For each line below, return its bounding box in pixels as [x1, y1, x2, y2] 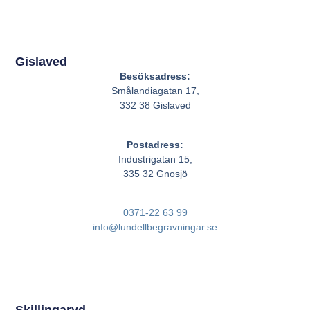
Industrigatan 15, [118, 153, 192, 165]
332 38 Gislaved [119, 100, 191, 111]
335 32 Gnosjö [122, 167, 188, 179]
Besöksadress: [120, 71, 190, 82]
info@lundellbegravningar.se [93, 221, 217, 233]
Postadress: [127, 138, 183, 150]
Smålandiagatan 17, [111, 85, 199, 97]
